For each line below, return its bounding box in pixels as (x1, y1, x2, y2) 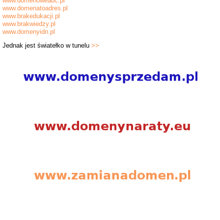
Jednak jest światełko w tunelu (2, 42, 92, 50)
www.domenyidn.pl (2, 28, 55, 36)
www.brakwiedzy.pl (2, 20, 56, 28)
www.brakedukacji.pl (2, 12, 60, 20)
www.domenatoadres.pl (2, 4, 68, 12)
